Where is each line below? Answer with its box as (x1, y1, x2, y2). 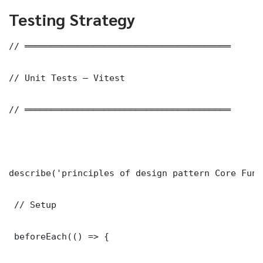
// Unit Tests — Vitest (9, 72, 125, 83)
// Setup (9, 199, 56, 210)
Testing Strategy (9, 8, 135, 29)
